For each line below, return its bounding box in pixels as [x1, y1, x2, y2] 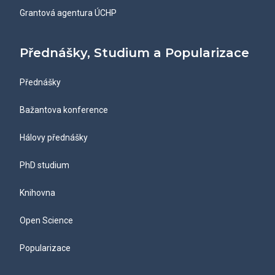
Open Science [20, 215, 73, 226]
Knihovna [20, 188, 55, 198]
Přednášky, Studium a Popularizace [20, 45, 249, 61]
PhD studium [20, 160, 69, 171]
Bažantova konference [20, 105, 108, 115]
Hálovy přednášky [20, 133, 88, 143]
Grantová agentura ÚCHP [20, 8, 117, 18]
